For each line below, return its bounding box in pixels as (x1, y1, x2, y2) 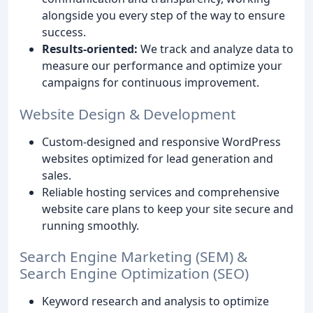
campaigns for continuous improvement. (42, 74, 259, 90)
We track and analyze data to (138, 41, 293, 57)
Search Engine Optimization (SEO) (20, 263, 249, 284)
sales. (42, 167, 71, 183)
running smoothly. (42, 217, 139, 233)
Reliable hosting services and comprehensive (42, 184, 279, 200)
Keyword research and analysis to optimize (42, 293, 269, 310)
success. (42, 24, 86, 40)
